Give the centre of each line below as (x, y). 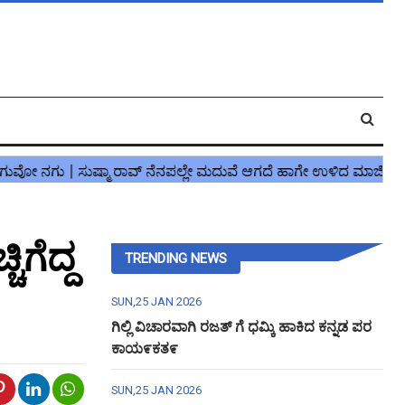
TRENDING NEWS (175, 259)
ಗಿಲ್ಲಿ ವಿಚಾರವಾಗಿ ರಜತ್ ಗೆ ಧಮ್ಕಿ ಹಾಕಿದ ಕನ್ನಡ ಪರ (241, 327)
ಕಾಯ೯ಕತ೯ (144, 348)
